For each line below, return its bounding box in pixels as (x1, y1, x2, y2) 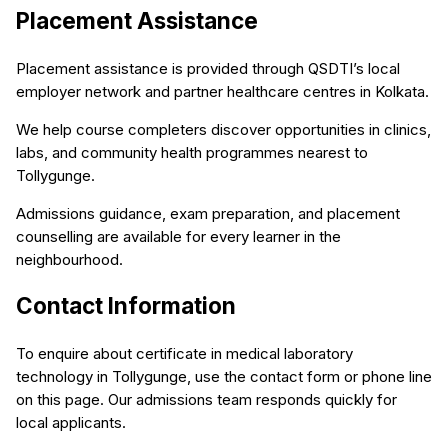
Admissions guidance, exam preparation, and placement (16, 203, 400, 223)
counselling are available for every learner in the (16, 226, 341, 246)
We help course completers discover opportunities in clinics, (16, 119, 431, 139)
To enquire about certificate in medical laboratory (16, 344, 353, 364)
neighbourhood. (16, 249, 123, 269)
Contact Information (16, 292, 236, 320)
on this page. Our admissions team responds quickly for (16, 390, 397, 410)
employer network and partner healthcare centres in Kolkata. (16, 81, 429, 101)
